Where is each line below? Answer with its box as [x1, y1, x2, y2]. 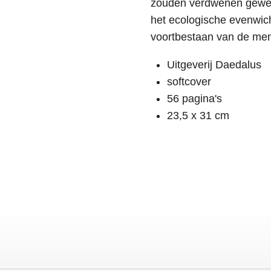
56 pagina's [167, 92, 222, 105]
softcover [167, 75, 211, 88]
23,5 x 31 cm [167, 109, 229, 122]
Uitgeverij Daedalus [167, 58, 261, 71]
